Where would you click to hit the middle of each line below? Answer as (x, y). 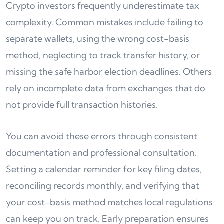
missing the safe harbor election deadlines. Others (109, 72)
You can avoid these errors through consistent (102, 136)
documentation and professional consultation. (101, 153)
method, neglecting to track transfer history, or (103, 55)
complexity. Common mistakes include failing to (105, 22)
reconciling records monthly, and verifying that (103, 186)
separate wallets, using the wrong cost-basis (98, 39)
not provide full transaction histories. (82, 105)
